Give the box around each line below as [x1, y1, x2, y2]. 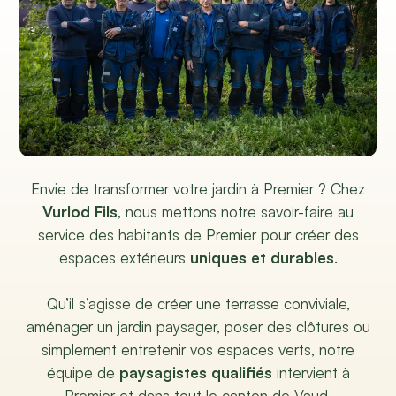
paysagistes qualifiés [118, 363, 272, 383]
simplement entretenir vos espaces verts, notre [42, 340, 354, 360]
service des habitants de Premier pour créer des [37, 225, 359, 245]
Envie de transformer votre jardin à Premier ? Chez [31, 179, 365, 199]
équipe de [46, 363, 119, 383]
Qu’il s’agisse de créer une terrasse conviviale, [46, 294, 350, 314]
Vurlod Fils [42, 202, 118, 222]
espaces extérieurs [58, 248, 190, 268]
